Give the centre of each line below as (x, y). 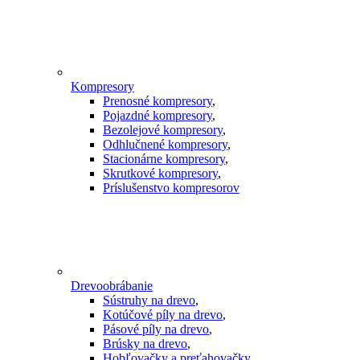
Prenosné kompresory (157, 101)
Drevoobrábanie (112, 286)
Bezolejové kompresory (163, 130)
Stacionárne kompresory (164, 159)
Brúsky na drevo (145, 344)
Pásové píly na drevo (156, 329)
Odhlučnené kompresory (165, 145)
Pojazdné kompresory (157, 116)
